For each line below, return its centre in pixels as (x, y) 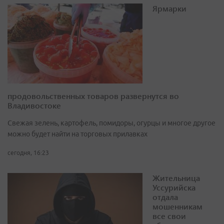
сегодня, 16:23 (28, 153)
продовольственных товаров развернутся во (93, 96)
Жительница (176, 178)
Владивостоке (34, 105)
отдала (165, 197)
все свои (169, 216)
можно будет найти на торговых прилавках (77, 134)
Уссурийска (174, 187)
